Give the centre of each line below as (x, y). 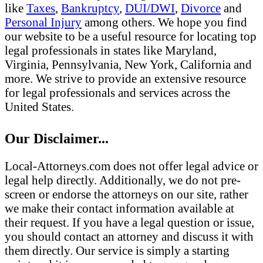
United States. (39, 107)
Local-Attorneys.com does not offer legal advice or (131, 166)
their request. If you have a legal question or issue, (129, 222)
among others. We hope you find (164, 22)
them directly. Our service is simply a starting (117, 250)
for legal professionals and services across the (117, 93)
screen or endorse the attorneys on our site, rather (127, 194)
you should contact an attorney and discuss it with (129, 236)
